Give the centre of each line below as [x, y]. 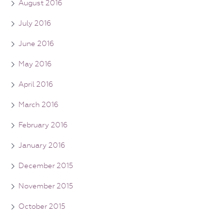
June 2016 [36, 43]
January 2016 [42, 145]
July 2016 [35, 23]
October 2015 [42, 206]
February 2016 [43, 125]
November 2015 [46, 186]
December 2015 [46, 165]
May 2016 [35, 64]
